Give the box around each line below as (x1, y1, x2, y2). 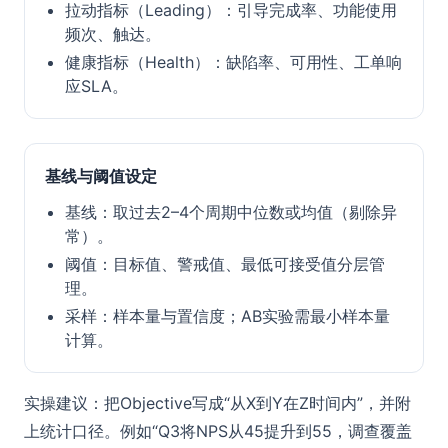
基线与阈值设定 (45, 166, 157, 186)
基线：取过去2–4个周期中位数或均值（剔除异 (65, 202, 397, 222)
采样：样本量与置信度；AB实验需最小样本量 (65, 306, 390, 326)
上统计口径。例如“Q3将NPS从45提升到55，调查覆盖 (24, 421, 412, 441)
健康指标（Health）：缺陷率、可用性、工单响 (65, 52, 402, 72)
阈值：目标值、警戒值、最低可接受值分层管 (65, 254, 385, 274)
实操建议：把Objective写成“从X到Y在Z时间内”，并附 (24, 393, 411, 413)
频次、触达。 (65, 24, 161, 44)
